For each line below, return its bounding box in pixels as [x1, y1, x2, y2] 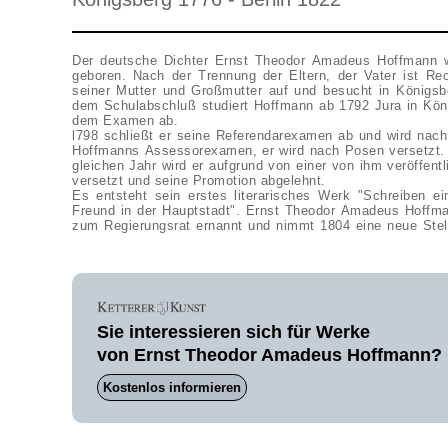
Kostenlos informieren [103, 380, 241, 395]
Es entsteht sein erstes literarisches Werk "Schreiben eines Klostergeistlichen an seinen [72, 188, 358, 203]
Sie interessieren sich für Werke [97, 322, 370, 342]
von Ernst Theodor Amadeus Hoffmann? [97, 345, 442, 365]
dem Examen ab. [72, 113, 183, 128]
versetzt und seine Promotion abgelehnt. [72, 173, 330, 188]
